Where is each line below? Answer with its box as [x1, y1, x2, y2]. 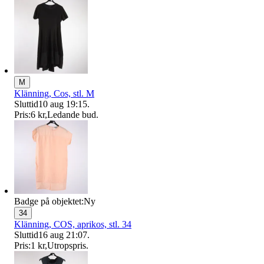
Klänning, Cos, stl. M [14, 88, 94, 99]
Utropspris [47, 240, 86, 251]
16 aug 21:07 [38, 230, 87, 240]
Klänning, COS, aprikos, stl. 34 [14, 219, 131, 230]
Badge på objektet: [14, 196, 84, 207]
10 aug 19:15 [38, 99, 87, 110]
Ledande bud [47, 110, 96, 120]
